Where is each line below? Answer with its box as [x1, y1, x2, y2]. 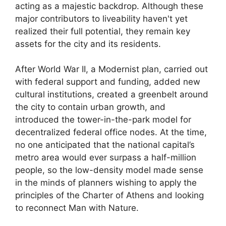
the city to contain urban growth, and [15, 102, 165, 112]
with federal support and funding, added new [15, 77, 200, 87]
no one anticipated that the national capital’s [15, 140, 195, 150]
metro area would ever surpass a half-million [15, 152, 196, 163]
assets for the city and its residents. [15, 38, 161, 49]
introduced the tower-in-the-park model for [15, 115, 191, 125]
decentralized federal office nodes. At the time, [15, 127, 207, 138]
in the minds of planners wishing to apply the [15, 178, 197, 188]
